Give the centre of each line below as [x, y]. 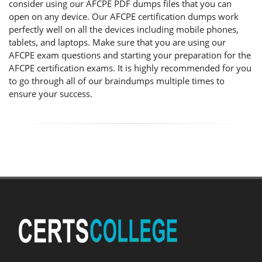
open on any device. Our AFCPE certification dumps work [124, 16]
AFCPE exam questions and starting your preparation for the [130, 55]
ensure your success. [51, 94]
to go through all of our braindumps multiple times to [117, 81]
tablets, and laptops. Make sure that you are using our [117, 42]
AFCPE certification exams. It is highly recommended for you [130, 68]
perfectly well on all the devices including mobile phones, [124, 29]
